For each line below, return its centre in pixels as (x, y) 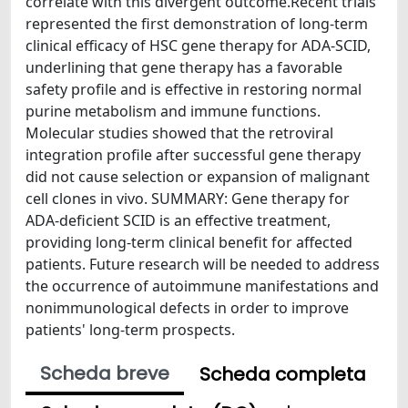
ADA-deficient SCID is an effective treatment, (178, 220)
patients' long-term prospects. (130, 330)
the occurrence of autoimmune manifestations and (202, 286)
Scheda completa (283, 374)
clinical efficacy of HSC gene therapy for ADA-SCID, (198, 46)
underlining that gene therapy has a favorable (184, 67)
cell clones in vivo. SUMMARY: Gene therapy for (188, 199)
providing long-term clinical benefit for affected (189, 242)
